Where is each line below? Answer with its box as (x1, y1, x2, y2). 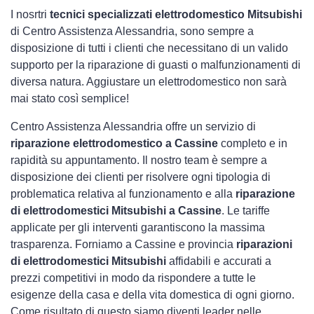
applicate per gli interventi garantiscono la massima (11, 221, 265, 233)
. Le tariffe (221, 205, 270, 217)
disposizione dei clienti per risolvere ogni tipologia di (11, 171, 271, 183)
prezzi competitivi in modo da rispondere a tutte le (11, 272, 256, 284)
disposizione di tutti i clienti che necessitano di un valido (11, 42, 288, 54)
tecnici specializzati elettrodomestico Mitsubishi (50, 8, 302, 20)
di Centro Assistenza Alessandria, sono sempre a (11, 25, 254, 37)
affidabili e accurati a (166, 255, 271, 267)
